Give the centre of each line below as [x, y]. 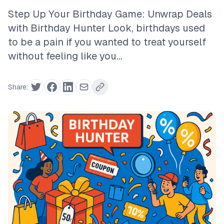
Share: [18, 87]
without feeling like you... [65, 56]
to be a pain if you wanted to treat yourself [107, 42]
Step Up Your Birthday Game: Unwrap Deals [110, 14]
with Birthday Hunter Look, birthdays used [106, 28]
